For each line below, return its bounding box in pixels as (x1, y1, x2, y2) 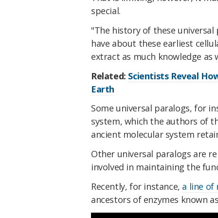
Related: (91, 70, 128, 82)
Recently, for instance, (91, 181, 182, 193)
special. (91, 5, 121, 17)
